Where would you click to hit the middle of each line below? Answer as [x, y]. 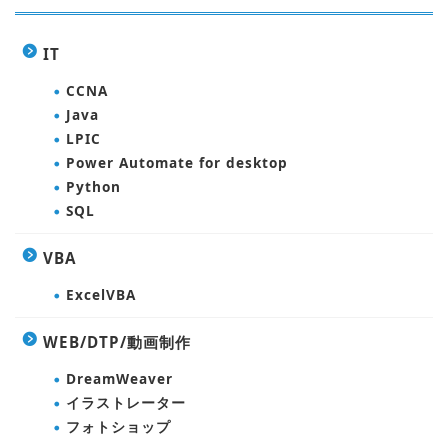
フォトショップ [118, 426]
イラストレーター [126, 402]
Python [93, 186]
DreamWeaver [119, 378]
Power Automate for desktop [177, 162]
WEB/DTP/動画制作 [117, 341]
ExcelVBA [101, 294]
